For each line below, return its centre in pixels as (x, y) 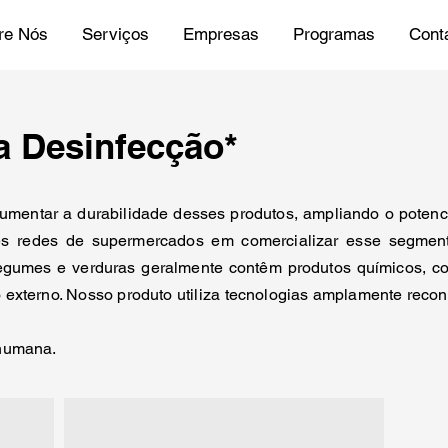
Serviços (115, 34)
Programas (334, 34)
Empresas (221, 34)
